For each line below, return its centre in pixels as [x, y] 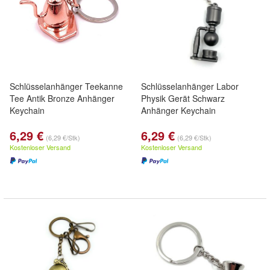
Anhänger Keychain [178, 110]
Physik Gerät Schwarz [183, 98]
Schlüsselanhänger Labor [190, 86]
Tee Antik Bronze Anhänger [62, 98]
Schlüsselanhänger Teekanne [66, 86]
